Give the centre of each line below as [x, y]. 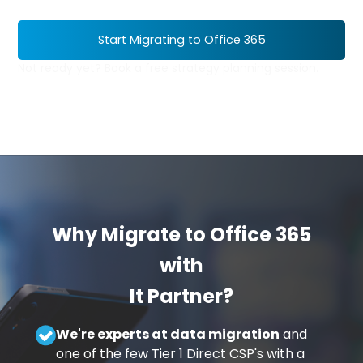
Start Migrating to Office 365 [181, 39]
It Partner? [181, 296]
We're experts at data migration [167, 334]
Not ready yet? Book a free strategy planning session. [169, 68]
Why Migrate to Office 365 [181, 234]
